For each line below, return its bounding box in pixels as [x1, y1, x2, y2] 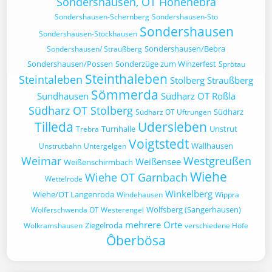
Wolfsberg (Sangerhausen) [146, 204, 241, 215]
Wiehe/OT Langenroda [33, 189, 114, 200]
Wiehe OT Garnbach [85, 170, 188, 185]
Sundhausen [36, 90, 89, 102]
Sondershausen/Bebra [144, 43, 225, 54]
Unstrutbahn [39, 141, 81, 151]
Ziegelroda [85, 220, 123, 231]
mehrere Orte [125, 219, 182, 231]
